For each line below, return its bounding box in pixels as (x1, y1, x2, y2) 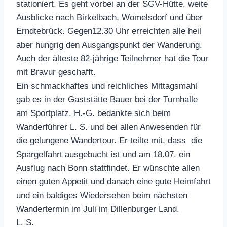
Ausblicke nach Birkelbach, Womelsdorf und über (16, 12, 203, 22)
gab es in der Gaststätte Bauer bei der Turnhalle (16, 94, 198, 104)
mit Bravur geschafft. (16, 67, 96, 77)
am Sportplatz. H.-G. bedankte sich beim (16, 108, 171, 118)
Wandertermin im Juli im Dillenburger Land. (16, 204, 179, 214)
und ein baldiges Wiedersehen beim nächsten (16, 190, 187, 200)
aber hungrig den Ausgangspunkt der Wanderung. (16, 40, 202, 50)
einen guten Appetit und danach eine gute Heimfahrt (16, 176, 211, 186)
